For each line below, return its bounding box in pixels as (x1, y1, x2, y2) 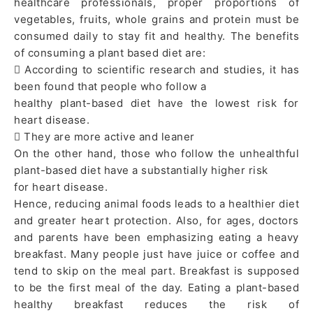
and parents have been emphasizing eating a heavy (14, 231, 299, 245)
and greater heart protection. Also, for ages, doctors (14, 214, 299, 228)
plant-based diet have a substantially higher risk (14, 163, 268, 177)
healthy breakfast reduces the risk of (14, 298, 299, 312)
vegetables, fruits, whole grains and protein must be (14, 13, 299, 27)
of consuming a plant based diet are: (14, 46, 205, 60)
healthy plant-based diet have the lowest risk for (14, 96, 299, 110)
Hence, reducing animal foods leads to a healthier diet (14, 197, 299, 211)
